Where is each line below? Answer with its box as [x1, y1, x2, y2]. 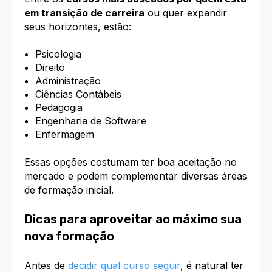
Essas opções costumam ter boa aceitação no [24, 155, 237, 168]
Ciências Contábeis [35, 87, 121, 100]
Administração [35, 74, 101, 87]
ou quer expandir [144, 6, 227, 19]
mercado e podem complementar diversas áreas [24, 169, 247, 182]
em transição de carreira [24, 6, 144, 19]
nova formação [24, 229, 114, 244]
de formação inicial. [24, 183, 114, 196]
